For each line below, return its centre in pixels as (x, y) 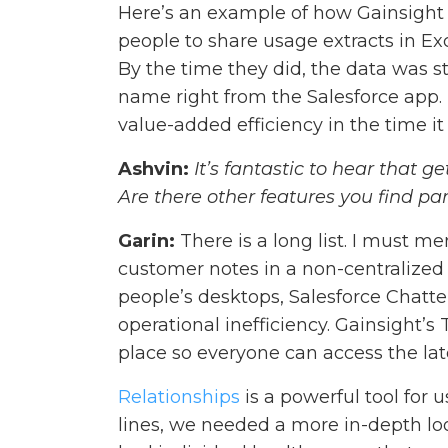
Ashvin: (153, 169)
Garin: (146, 241)
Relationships (179, 397)
